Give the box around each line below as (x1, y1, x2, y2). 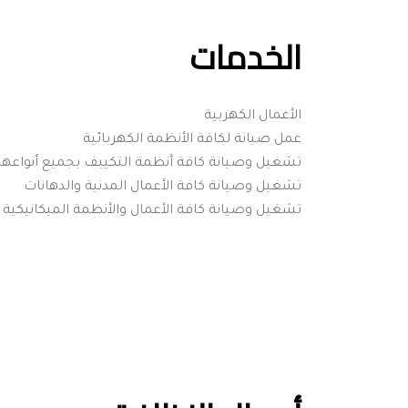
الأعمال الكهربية (200, 108, 301, 124)
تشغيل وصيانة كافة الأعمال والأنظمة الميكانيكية (3, 203, 301, 219)
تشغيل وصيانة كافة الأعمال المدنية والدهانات (24, 179, 301, 195)
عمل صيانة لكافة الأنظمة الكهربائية (79, 132, 301, 148)
